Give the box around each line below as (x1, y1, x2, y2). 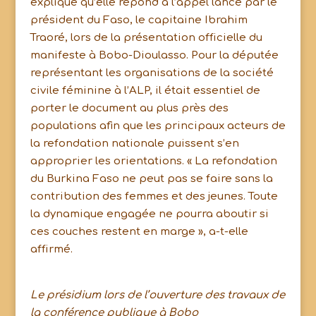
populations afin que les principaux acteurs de (30, 120, 286, 132)
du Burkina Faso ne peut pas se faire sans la (30, 173, 273, 185)
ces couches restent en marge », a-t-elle (30, 226, 248, 238)
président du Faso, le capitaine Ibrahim (30, 14, 248, 26)
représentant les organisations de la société (30, 67, 274, 79)
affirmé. (30, 243, 73, 255)
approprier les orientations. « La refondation (30, 155, 277, 167)
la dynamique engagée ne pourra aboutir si (30, 208, 269, 220)
